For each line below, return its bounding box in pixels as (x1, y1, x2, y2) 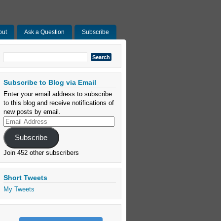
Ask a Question (24, 29, 65, 36)
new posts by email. (3, 108, 61, 115)
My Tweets (3, 185, 35, 193)
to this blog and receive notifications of (3, 99, 114, 107)
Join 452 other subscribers (3, 148, 79, 156)
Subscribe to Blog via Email (3, 78, 96, 86)
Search (3, 50, 26, 58)
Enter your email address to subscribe (3, 90, 112, 98)
